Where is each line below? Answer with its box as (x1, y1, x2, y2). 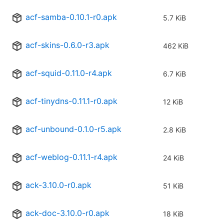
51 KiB (163, 181, 183, 190)
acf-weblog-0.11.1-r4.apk (25, 152, 117, 162)
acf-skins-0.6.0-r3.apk (25, 40, 109, 50)
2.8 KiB (163, 125, 186, 134)
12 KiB (163, 97, 183, 106)
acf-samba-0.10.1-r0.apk (25, 12, 117, 22)
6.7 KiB (163, 69, 186, 78)
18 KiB (163, 209, 183, 218)
